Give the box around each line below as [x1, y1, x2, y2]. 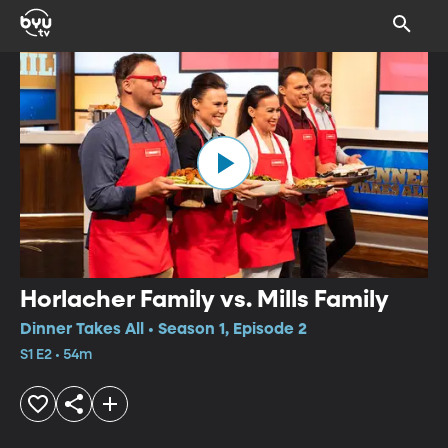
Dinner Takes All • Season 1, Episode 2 [20, 321, 307, 338]
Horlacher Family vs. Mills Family [20, 287, 389, 312]
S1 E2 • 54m [20, 347, 92, 362]
